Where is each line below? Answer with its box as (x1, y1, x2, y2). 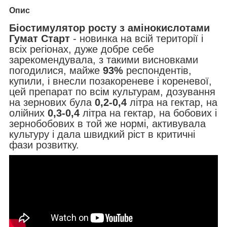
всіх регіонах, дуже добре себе (9, 43, 154, 55)
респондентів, (123, 64, 192, 76)
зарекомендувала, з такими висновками (9, 54, 198, 65)
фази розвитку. (9, 139, 79, 150)
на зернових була (9, 96, 95, 108)
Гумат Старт (9, 32, 70, 44)
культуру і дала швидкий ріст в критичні (9, 128, 195, 140)
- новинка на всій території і (70, 32, 203, 44)
